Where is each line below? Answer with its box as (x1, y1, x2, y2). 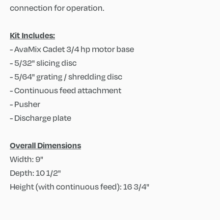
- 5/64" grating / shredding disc (10, 71, 122, 82)
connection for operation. (10, 2, 104, 13)
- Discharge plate (10, 112, 71, 123)
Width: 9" (10, 153, 43, 165)
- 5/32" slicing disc (10, 57, 77, 68)
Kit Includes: (10, 30, 55, 40)
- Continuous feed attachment (10, 84, 121, 96)
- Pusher (10, 98, 40, 110)
